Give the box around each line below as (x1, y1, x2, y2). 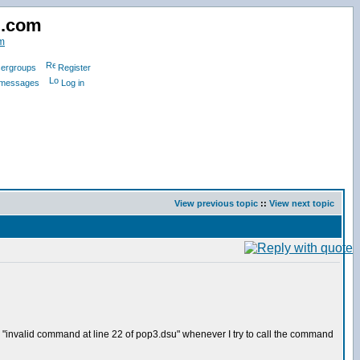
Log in (61, 78, 84, 88)
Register (57, 63, 91, 72)
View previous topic (174, 198, 258, 208)
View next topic (269, 198, 334, 208)
